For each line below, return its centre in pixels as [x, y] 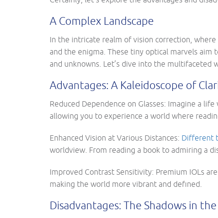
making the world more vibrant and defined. [126, 184]
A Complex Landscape [102, 21]
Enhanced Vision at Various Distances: [116, 138]
